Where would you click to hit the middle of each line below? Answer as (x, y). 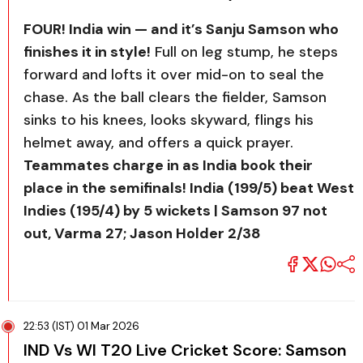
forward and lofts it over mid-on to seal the (174, 74)
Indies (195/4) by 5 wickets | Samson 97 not (175, 210)
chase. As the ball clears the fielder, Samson (175, 97)
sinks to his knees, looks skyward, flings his (169, 120)
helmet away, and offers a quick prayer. (158, 142)
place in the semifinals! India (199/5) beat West (189, 188)
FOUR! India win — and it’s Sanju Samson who (181, 29)
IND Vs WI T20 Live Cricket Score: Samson (185, 350)
